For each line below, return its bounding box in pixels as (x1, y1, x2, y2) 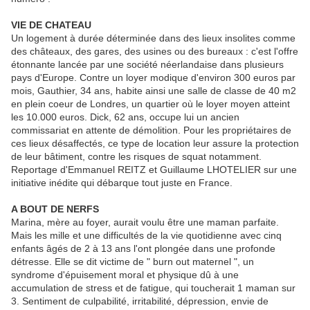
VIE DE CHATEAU (11, 19, 91, 31)
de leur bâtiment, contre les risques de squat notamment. (11, 151, 262, 163)
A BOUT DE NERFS (11, 203, 99, 215)
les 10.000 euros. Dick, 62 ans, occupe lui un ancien (11, 111, 239, 123)
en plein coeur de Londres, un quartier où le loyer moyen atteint (11, 98, 290, 110)
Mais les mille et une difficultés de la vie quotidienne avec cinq (11, 230, 282, 241)
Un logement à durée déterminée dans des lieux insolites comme (11, 33, 295, 44)
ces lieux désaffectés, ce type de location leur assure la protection (11, 138, 299, 149)
